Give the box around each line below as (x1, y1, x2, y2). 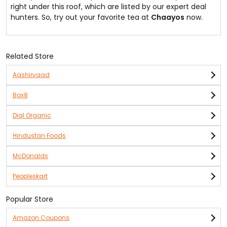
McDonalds (13, 152, 48, 160)
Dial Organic (13, 111, 51, 120)
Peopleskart (13, 172, 48, 180)
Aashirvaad (13, 70, 50, 79)
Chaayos (151, 12, 184, 22)
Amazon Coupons (13, 213, 69, 222)
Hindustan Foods (13, 131, 66, 140)
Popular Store (6, 194, 53, 204)
